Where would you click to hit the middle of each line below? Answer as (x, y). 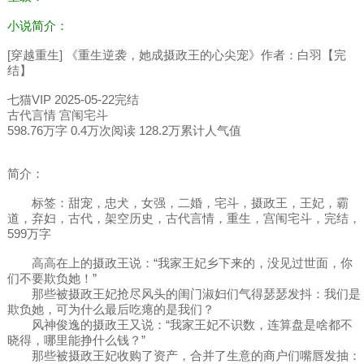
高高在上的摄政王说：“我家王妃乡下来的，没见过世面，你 (180, 263)
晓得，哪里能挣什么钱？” (76, 340)
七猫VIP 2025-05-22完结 (73, 100)
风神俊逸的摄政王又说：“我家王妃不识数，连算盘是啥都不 (180, 325)
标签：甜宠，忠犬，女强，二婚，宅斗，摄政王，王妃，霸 (178, 203)
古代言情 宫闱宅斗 (57, 115)
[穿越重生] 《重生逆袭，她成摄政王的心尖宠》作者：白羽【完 (176, 55)
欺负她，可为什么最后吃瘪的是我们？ (110, 310)
